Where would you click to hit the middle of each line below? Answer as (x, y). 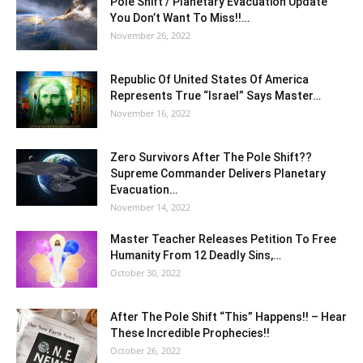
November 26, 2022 (150, 35)
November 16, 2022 (150, 113)
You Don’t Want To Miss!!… (180, 18)
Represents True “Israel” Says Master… (216, 96)
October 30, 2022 (145, 273)
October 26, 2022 (145, 350)
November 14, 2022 (150, 207)
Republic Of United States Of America (209, 79)
